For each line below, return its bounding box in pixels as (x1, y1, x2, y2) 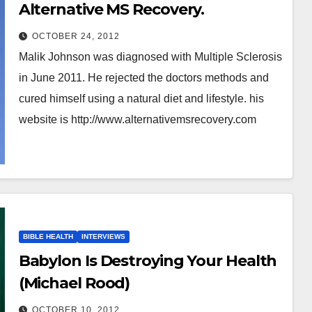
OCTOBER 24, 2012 (31, 31, 120, 41)
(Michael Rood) (18, 273, 130, 292)
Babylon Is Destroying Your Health (18, 251, 277, 270)
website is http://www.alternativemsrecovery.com (18, 113, 256, 125)
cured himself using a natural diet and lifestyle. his (18, 92, 264, 104)
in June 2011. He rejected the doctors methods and (18, 71, 269, 84)
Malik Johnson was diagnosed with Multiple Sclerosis (18, 50, 282, 63)
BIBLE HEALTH (22, 232, 73, 240)
